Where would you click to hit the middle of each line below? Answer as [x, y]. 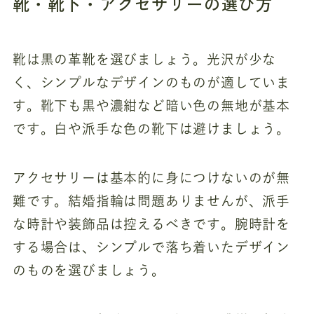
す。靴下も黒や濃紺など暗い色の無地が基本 [151, 105]
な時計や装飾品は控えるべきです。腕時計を [151, 224]
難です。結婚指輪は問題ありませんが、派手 [151, 201]
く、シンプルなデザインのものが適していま [151, 82]
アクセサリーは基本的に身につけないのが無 [151, 178]
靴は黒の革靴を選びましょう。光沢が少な [144, 59]
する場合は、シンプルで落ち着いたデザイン [151, 247]
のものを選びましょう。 [89, 271]
